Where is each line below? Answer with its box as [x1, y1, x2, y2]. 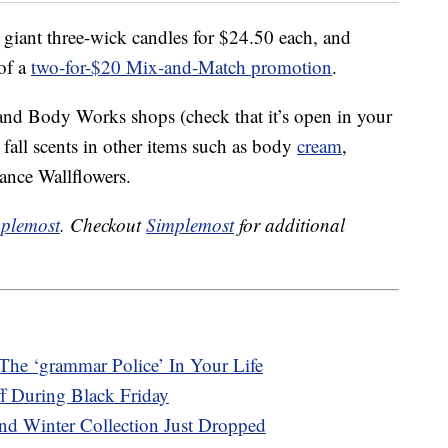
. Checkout [60, 212, 146, 238]
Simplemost [146, 212, 234, 238]
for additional [234, 212, 345, 238]
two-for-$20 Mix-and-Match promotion [31, 54, 332, 80]
